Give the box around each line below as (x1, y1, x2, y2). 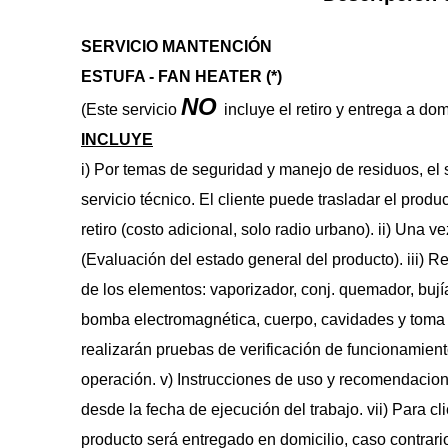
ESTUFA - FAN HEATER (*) (81, 68, 282, 85)
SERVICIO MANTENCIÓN (81, 38, 276, 55)
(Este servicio (81, 101, 181, 118)
